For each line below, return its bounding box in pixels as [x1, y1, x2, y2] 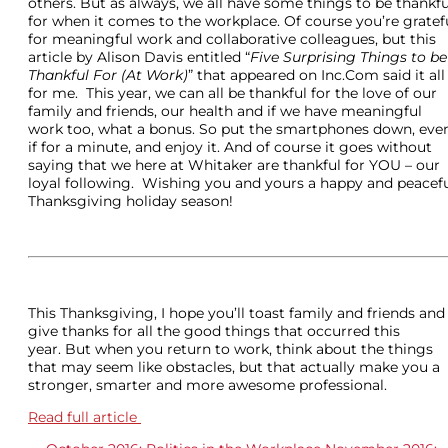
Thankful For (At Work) [28, 65, 188, 84]
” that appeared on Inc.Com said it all [188, 65, 445, 84]
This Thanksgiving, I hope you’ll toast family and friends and [28, 303, 445, 322]
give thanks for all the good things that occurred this [28, 321, 400, 340]
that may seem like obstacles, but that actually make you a [28, 357, 440, 376]
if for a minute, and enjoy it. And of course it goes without [28, 137, 432, 156]
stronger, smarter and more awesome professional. [28, 375, 387, 394]
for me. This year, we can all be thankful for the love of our [28, 83, 437, 102]
